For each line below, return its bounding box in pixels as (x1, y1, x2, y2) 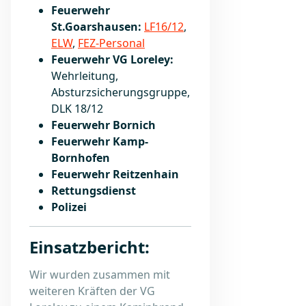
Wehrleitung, (51, 68, 118, 83)
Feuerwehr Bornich (51, 117, 156, 133)
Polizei (51, 199, 87, 214)
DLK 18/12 (51, 101, 103, 116)
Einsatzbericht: (29, 236, 150, 258)
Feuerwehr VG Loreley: (51, 52, 173, 67)
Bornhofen (51, 150, 110, 165)
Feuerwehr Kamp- (51, 134, 148, 149)
